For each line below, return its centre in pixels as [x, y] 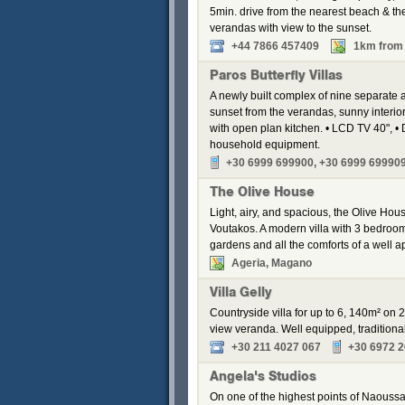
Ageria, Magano [272, 263]
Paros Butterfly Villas [276, 77]
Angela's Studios [263, 378]
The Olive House [262, 193]
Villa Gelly [241, 294]
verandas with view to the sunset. [291, 28]
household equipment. [265, 145]
